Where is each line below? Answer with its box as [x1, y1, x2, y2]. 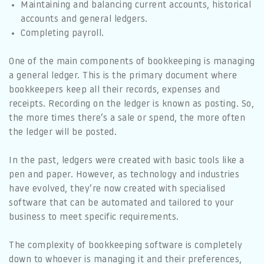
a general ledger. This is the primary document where [9, 71, 237, 81]
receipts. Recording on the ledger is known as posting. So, [9, 99, 254, 109]
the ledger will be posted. [9, 127, 117, 137]
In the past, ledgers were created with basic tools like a [9, 156, 245, 166]
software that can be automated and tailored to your [9, 198, 234, 208]
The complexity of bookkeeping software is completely [9, 240, 242, 250]
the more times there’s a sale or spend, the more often [9, 113, 245, 123]
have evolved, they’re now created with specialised [9, 184, 225, 194]
